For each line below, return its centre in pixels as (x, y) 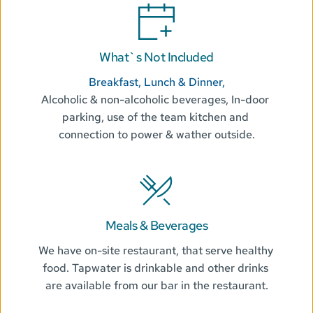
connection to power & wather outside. (156, 135)
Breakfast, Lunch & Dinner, (156, 82)
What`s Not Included (156, 57)
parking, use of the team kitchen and (155, 117)
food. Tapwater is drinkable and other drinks (155, 268)
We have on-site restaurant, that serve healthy (156, 251)
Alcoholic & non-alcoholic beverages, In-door (155, 100)
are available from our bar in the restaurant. (156, 286)
